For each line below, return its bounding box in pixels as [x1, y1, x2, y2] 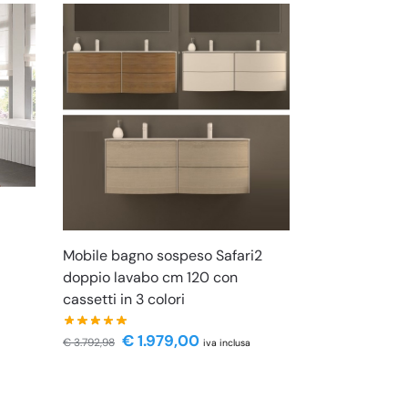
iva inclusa [203, 336, 251, 349]
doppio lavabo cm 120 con [63, 268, 239, 288]
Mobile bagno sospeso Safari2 [63, 246, 263, 266]
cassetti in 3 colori [63, 290, 186, 310]
